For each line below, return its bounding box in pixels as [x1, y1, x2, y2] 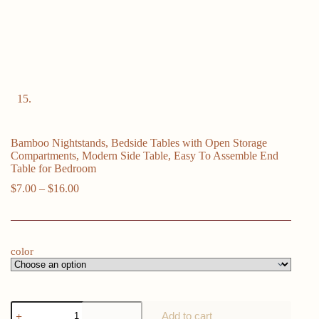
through [78, 220, 113, 233]
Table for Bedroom [11, 162, 96, 175]
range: [78, 194, 106, 207]
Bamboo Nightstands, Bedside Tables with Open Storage [11, 137, 267, 150]
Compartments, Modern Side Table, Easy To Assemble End [11, 150, 278, 162]
